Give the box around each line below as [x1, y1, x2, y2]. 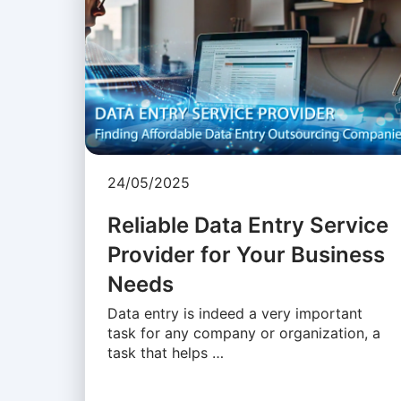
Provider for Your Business [107, 241, 385, 268]
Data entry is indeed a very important [107, 303, 363, 322]
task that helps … [107, 343, 224, 362]
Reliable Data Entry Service [107, 211, 388, 238]
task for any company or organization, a [107, 323, 380, 342]
